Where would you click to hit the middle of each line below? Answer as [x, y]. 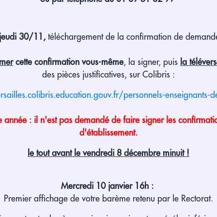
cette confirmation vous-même [70, 62]
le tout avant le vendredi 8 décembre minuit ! [108, 153]
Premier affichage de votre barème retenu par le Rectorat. [108, 198]
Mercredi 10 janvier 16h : [108, 186]
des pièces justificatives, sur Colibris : [108, 74]
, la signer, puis [152, 62]
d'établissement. [108, 132]
